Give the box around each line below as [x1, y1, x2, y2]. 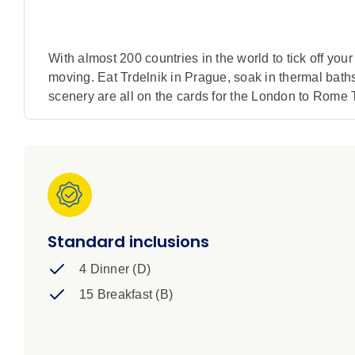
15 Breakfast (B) [79, 288, 173, 302]
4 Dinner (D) [79, 262, 151, 277]
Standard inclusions [48, 231, 209, 254]
